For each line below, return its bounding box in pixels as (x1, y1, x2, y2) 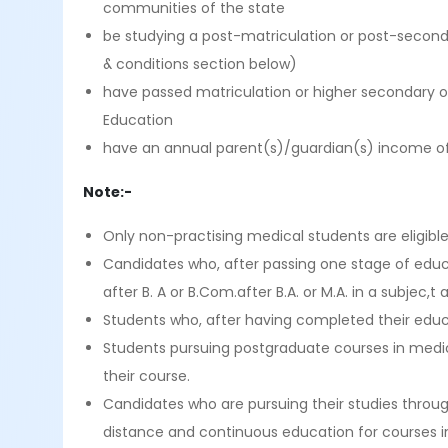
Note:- (83, 182, 136, 202)
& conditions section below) (103, 54, 298, 74)
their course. (103, 366, 195, 386)
